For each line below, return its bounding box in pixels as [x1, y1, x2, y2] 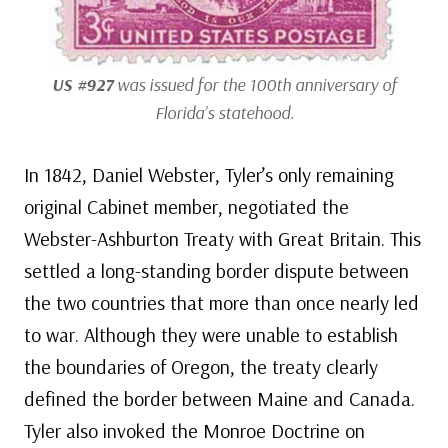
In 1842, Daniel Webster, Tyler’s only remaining [24, 162, 394, 188]
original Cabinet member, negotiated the [24, 194, 349, 220]
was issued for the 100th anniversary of [112, 73, 397, 97]
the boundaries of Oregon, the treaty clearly [24, 354, 378, 380]
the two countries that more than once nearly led [24, 290, 419, 316]
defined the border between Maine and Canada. [24, 386, 415, 412]
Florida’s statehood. [154, 101, 294, 125]
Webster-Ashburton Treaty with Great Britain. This [24, 226, 421, 252]
